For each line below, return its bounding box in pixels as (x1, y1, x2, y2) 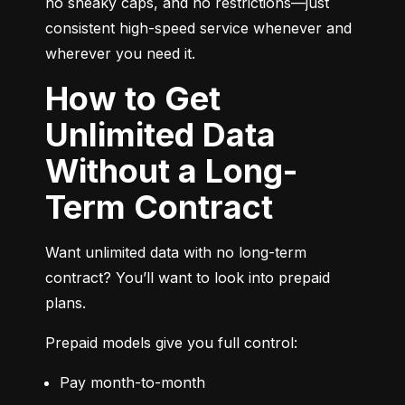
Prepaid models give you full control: (45, 333, 297, 352)
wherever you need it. (45, 43, 195, 62)
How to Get (45, 78, 69, 118)
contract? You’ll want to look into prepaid (45, 268, 330, 287)
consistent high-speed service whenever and (45, 18, 352, 37)
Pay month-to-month (60, 372, 205, 391)
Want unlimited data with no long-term (45, 242, 306, 261)
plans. (45, 293, 86, 312)
